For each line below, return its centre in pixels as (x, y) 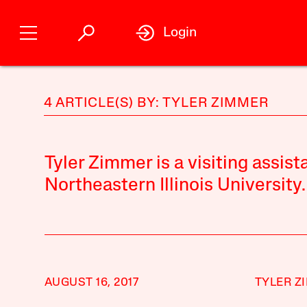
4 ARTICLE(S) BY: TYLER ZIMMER (156, 103)
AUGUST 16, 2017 (91, 283)
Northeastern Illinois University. (175, 186)
